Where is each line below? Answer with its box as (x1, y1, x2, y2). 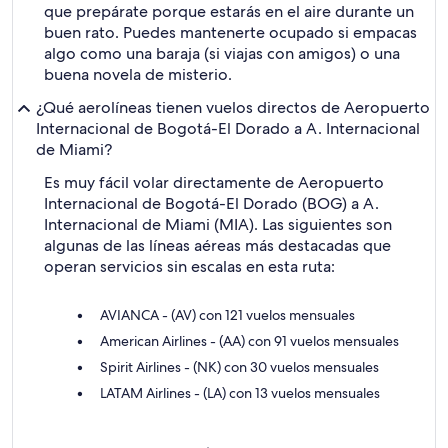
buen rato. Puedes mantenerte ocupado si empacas (44, 22, 417, 43)
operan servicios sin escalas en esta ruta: (44, 256, 335, 277)
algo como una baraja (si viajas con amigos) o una (44, 43, 400, 64)
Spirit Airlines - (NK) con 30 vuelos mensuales (100, 358, 379, 376)
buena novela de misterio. (44, 64, 232, 85)
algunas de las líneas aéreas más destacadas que (44, 235, 391, 256)
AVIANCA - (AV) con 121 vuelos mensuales (100, 306, 355, 324)
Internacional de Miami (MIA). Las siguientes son (44, 214, 392, 235)
